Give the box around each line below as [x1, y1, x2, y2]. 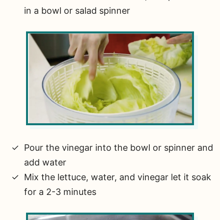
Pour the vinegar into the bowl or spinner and [24, 142, 213, 153]
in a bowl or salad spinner [24, 5, 130, 16]
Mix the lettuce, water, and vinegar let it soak [24, 171, 211, 182]
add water [24, 157, 66, 167]
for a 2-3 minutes [24, 186, 96, 197]
